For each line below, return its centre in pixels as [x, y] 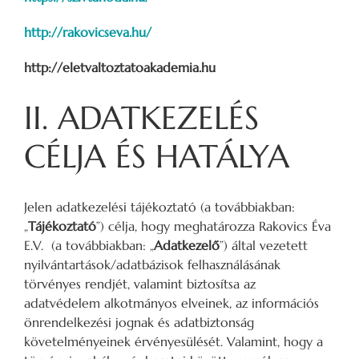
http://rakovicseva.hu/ [88, 32]
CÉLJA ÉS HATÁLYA [157, 156]
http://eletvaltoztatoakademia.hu [120, 67]
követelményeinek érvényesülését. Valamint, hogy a [173, 341]
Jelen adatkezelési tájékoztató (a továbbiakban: [159, 206]
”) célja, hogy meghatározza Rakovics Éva [214, 226]
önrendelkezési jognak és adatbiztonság [139, 322]
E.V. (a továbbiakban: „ [89, 245]
